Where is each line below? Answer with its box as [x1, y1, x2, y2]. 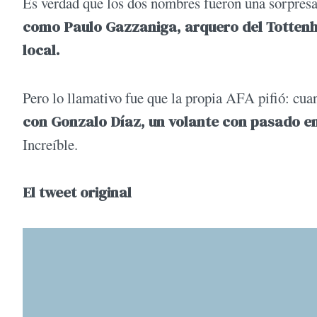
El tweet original [23, 181, 132, 202]
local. [23, 40, 59, 61]
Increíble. [23, 134, 78, 154]
